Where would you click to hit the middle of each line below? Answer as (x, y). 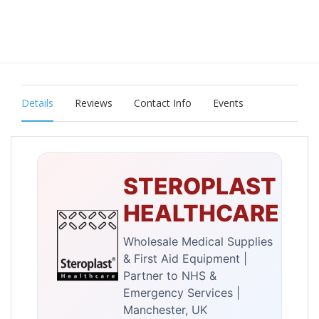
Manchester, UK (165, 310)
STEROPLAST (200, 187)
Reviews (94, 103)
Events (228, 103)
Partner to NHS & (170, 276)
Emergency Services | (182, 293)
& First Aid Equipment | (185, 259)
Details (37, 103)
